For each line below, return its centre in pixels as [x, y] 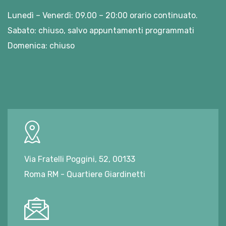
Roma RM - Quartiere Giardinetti [85, 174]
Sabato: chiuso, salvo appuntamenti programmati [101, 30]
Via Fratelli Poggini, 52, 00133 [80, 159]
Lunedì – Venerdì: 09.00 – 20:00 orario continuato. [103, 15]
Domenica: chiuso [41, 45]
